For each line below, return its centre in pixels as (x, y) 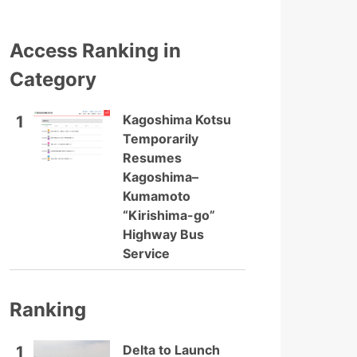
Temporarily (161, 139)
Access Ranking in (95, 51)
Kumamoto (157, 196)
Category (53, 79)
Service (146, 253)
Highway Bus (163, 234)
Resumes (152, 158)
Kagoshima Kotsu (177, 120)
